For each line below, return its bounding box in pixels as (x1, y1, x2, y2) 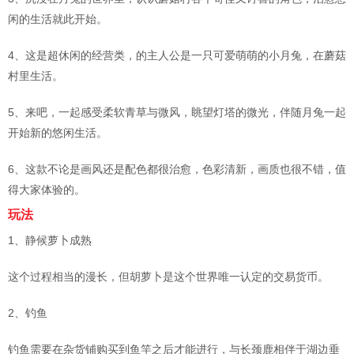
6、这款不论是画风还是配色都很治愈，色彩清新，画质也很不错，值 (8, 162, 346, 175)
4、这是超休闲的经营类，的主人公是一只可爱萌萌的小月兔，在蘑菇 (8, 48, 346, 62)
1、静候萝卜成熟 (8, 233, 92, 247)
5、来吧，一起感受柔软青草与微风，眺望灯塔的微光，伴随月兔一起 (8, 105, 346, 119)
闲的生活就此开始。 (8, 12, 107, 25)
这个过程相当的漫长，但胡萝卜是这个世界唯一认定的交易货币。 (8, 269, 329, 283)
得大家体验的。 (8, 183, 85, 196)
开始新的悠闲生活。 (8, 126, 107, 139)
